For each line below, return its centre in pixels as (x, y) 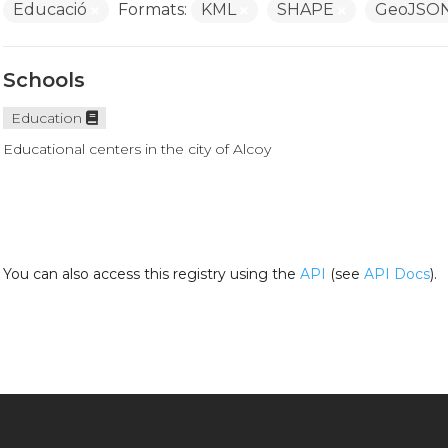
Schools (43, 80)
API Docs (396, 274)
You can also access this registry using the (151, 274)
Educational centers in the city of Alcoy (136, 149)
